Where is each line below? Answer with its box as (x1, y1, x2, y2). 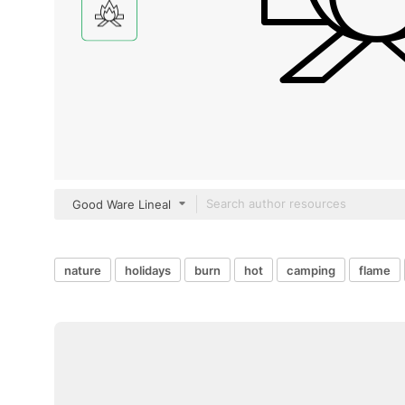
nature (64, 262, 101, 278)
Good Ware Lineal (72, 197, 171, 212)
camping (287, 262, 335, 278)
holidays (125, 262, 171, 278)
